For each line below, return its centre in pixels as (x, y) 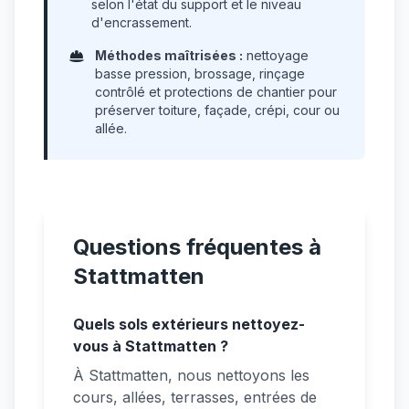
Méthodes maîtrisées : (169, 55)
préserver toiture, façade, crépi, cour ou (217, 110)
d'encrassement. (142, 22)
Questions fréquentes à (197, 247)
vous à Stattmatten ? (151, 346)
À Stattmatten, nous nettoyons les (191, 375)
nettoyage (276, 55)
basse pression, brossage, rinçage (200, 73)
